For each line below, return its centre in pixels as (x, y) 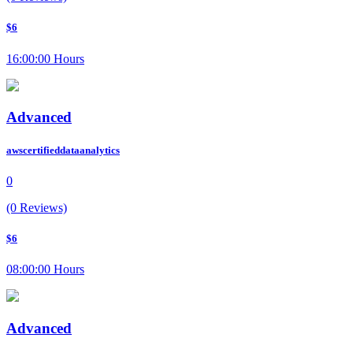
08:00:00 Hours (45, 269)
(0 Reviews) (37, 207)
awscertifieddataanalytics (63, 150)
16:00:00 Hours (45, 58)
